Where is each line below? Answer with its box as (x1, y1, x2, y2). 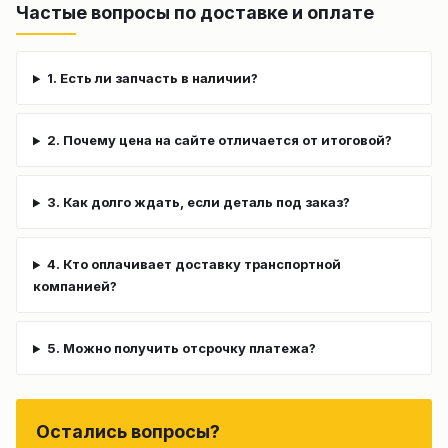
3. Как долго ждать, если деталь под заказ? (46, 194, 350, 211)
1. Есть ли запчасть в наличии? (46, 70, 258, 87)
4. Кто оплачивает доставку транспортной (46, 256, 341, 273)
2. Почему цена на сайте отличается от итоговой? (46, 132, 392, 149)
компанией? (33, 278, 117, 295)
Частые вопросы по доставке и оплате (16, 2, 374, 24)
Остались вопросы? (36, 421, 220, 443)
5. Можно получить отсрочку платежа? (46, 340, 316, 357)
